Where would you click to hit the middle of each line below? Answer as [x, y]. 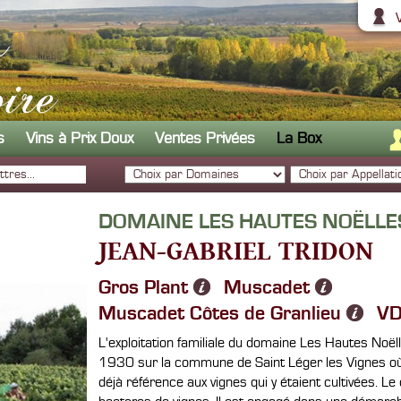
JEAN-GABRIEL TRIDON [236, 250]
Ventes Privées [205, 138]
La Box [299, 138]
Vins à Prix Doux [80, 138]
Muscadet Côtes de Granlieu [220, 313]
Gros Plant [143, 287]
